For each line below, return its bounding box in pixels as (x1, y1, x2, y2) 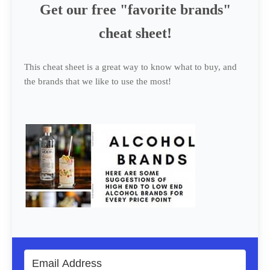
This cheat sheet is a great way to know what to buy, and (24, 62, 237, 72)
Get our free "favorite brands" (39, 2, 231, 18)
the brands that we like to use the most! (24, 77, 171, 87)
